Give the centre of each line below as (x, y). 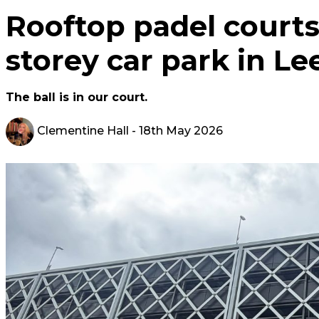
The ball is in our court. (77, 97)
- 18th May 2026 (176, 131)
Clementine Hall (82, 131)
